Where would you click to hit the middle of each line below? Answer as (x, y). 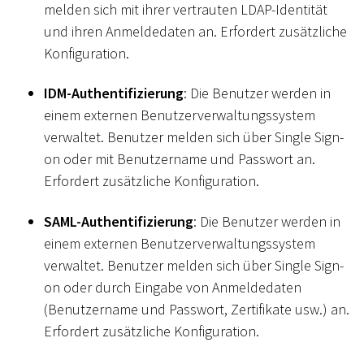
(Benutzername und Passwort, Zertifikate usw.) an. (197, 309)
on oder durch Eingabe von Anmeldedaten (173, 287)
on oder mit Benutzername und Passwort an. (180, 159)
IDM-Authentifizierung (114, 93)
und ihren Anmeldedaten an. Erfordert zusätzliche (195, 31)
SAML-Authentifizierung (119, 221)
